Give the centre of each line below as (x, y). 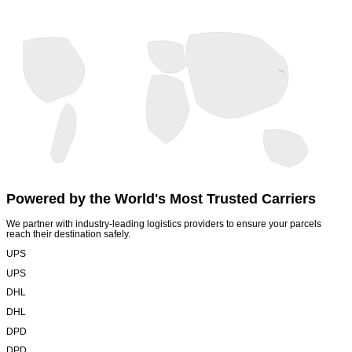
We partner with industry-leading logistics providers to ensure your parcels (164, 224)
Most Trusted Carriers (243, 198)
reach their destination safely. (68, 234)
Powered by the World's (86, 198)
